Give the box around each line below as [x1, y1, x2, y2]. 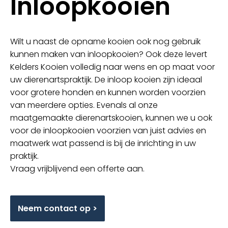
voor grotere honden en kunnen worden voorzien [10, 87, 206, 99]
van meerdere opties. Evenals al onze [10, 99, 158, 111]
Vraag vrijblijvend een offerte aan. [10, 163, 145, 175]
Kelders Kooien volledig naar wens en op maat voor [10, 61, 215, 73]
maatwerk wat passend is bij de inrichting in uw [10, 137, 196, 150]
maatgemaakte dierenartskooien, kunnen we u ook [10, 112, 212, 124]
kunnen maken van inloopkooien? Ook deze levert [10, 48, 207, 61]
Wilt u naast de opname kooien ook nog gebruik [10, 36, 201, 48]
